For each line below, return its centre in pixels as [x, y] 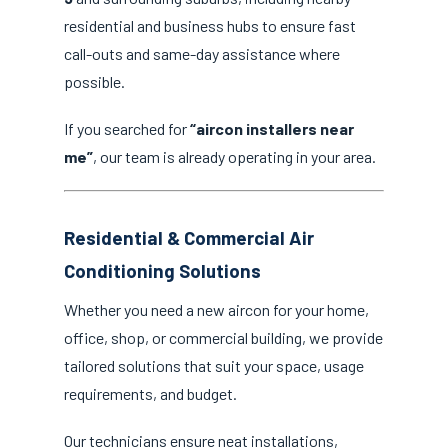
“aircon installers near [272, 129]
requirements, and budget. [150, 393]
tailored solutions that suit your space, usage [214, 365]
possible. [94, 82]
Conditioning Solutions [162, 270]
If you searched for [127, 129]
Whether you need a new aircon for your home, [216, 309]
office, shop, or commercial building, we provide [223, 337]
